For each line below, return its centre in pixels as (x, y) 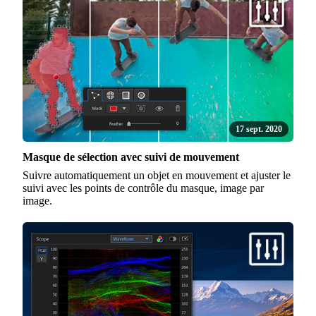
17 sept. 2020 (259, 129)
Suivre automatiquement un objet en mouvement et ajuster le (157, 175)
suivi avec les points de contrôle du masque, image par (143, 188)
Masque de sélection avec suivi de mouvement (131, 157)
